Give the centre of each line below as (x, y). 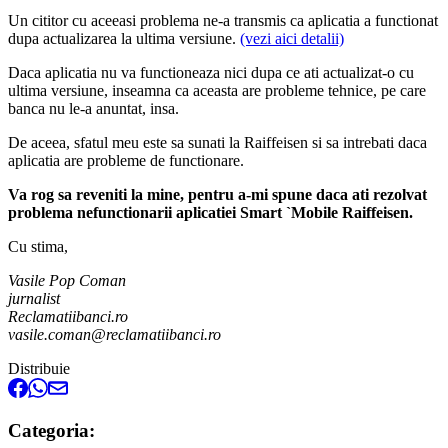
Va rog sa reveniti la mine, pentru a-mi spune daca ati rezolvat (217, 194)
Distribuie (39, 368)
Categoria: (51, 431)
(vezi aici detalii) (292, 38)
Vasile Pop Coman (67, 280)
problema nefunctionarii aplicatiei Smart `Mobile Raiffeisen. (210, 212)
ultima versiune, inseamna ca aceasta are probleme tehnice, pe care (217, 90)
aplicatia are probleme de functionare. (126, 160)
